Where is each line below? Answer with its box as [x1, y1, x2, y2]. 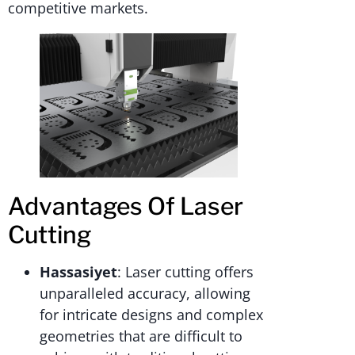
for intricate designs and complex [40, 305, 263, 325]
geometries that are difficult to [40, 326, 242, 346]
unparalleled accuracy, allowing [40, 284, 250, 303]
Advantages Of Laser [8, 192, 243, 221]
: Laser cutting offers [117, 262, 254, 282]
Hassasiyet [40, 262, 117, 282]
